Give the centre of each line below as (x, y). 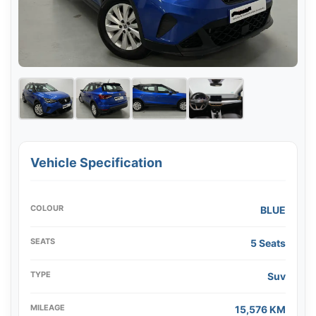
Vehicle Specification (96, 163)
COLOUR (47, 208)
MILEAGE (48, 308)
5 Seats (268, 243)
